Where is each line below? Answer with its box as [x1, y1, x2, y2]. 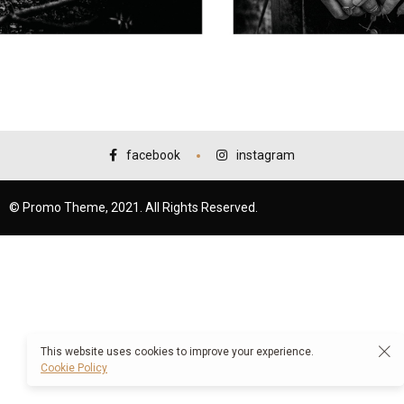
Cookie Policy [41, 362, 107, 374]
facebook [126, 148, 180, 162]
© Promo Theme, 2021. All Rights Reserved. [9, 200, 258, 215]
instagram [236, 148, 295, 162]
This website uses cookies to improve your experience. [41, 345, 314, 358]
